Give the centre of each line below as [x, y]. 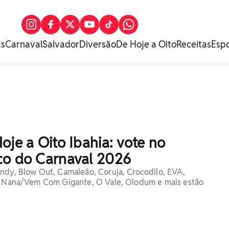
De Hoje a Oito [146, 44]
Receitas [194, 44]
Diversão [98, 44]
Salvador [61, 44]
